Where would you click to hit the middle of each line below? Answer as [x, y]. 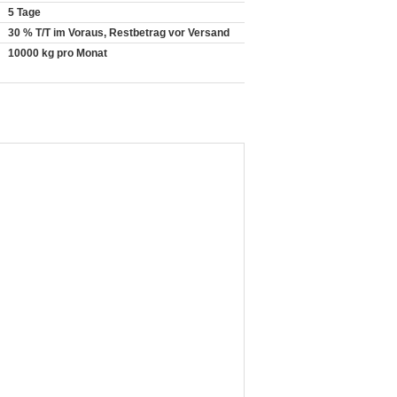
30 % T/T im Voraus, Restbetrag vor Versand [119, 33]
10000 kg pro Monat [58, 53]
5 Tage [24, 12]
